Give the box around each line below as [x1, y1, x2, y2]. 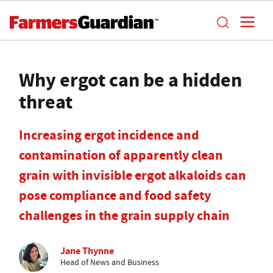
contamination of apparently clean [19, 146, 223, 164]
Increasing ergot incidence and [19, 126, 199, 144]
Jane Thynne [60, 244, 114, 257]
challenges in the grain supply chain [19, 207, 230, 224]
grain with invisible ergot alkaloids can [19, 166, 246, 184]
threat [19, 88, 73, 115]
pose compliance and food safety [19, 186, 211, 204]
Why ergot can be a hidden [19, 66, 242, 93]
